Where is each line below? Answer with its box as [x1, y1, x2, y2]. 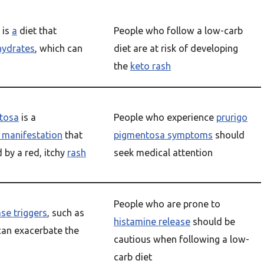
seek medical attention [114, 147, 213, 158]
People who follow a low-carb [114, 25, 243, 36]
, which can [35, 43, 82, 54]
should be [190, 216, 235, 227]
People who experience [114, 112, 216, 123]
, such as [47, 207, 84, 218]
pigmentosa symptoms [114, 130, 213, 140]
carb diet [114, 252, 152, 262]
